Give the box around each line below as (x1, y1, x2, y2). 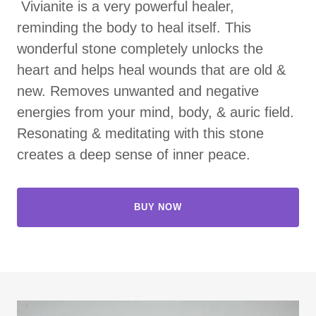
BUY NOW (133, 202, 183, 213)
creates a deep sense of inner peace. (17, 146, 255, 162)
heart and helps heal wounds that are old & (17, 61, 286, 78)
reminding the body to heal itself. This (17, 19, 251, 35)
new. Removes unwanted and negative (17, 83, 259, 99)
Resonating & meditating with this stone (17, 125, 264, 141)
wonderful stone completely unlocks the (17, 40, 263, 56)
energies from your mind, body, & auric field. (17, 104, 294, 120)
